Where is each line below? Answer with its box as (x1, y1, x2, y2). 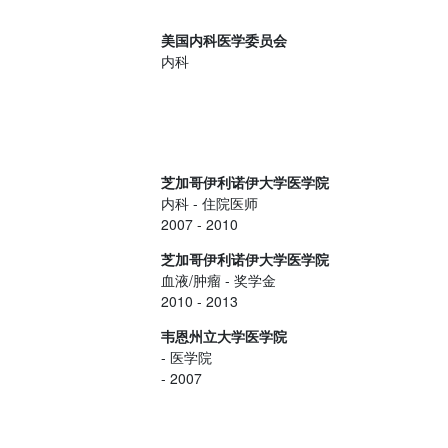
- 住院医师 (189, 193, 258, 213)
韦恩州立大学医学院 (161, 326, 287, 346)
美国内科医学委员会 (161, 30, 287, 50)
